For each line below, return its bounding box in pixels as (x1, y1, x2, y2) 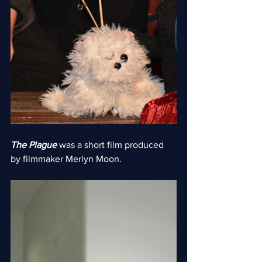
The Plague (11, 139, 57, 150)
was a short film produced (57, 139, 166, 150)
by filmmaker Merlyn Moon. (11, 153, 122, 164)
